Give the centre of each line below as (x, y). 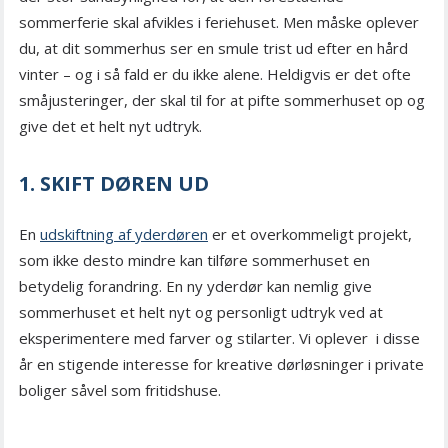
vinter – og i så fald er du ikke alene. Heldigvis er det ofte (215, 74)
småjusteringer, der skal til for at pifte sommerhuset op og (222, 100)
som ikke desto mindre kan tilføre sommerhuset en (194, 260)
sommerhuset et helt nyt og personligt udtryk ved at (201, 312)
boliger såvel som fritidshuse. (120, 390)
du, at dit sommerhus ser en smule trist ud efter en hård (213, 48)
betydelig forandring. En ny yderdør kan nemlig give (195, 286)
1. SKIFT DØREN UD (114, 184)
